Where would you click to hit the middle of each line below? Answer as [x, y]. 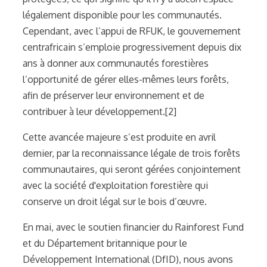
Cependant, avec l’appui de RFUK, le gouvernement [132, 31]
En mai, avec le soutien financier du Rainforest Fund [133, 227]
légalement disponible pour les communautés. [122, 15]
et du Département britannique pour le [105, 243]
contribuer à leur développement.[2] [100, 111]
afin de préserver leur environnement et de [114, 95]
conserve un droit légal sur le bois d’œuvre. [115, 201]
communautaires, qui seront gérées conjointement [132, 169]
